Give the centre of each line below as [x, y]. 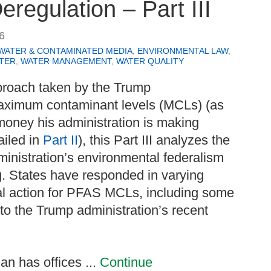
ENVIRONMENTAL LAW [183, 51]
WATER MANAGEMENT [66, 61]
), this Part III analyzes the [154, 140]
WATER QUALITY [150, 61]
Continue [126, 262]
